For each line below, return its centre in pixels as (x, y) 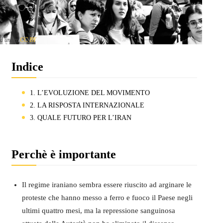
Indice (27, 66)
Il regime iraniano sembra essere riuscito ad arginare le (107, 184)
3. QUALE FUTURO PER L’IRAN (80, 117)
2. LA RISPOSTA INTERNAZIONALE (87, 105)
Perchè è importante (63, 154)
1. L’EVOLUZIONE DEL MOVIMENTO (90, 93)
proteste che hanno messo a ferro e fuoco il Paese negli (107, 197)
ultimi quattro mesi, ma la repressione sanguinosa (98, 210)
